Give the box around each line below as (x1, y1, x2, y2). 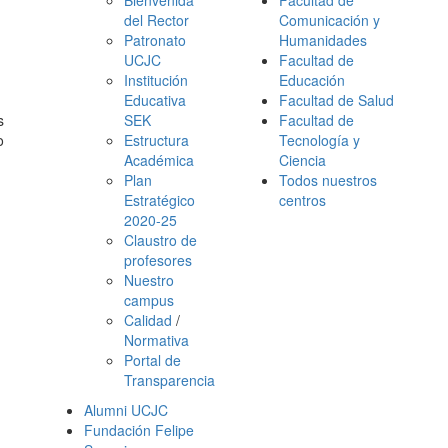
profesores (124, 250, 192, 270)
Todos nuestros (279, 170, 377, 190)
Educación (279, 70, 345, 90)
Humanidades (279, 30, 367, 50)
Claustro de (124, 230, 197, 250)
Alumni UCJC (84, 400, 168, 420)
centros (279, 190, 326, 210)
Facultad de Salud (279, 90, 394, 110)
